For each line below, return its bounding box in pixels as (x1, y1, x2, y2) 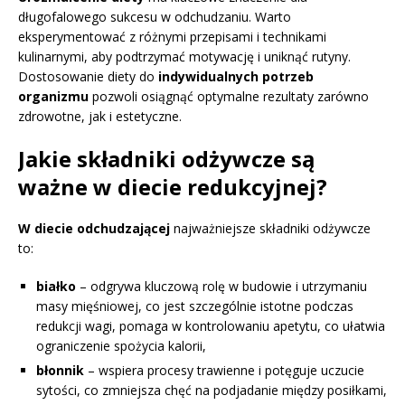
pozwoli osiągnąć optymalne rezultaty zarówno (89, 87, 369, 105)
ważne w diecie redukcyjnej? (18, 171, 327, 202)
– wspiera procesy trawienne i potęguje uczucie (84, 361, 364, 379)
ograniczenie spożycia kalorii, (36, 336, 206, 354)
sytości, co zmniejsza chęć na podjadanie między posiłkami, (36, 381, 387, 399)
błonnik (36, 361, 84, 379)
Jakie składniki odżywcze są (18, 143, 316, 174)
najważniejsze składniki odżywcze (170, 219, 371, 237)
